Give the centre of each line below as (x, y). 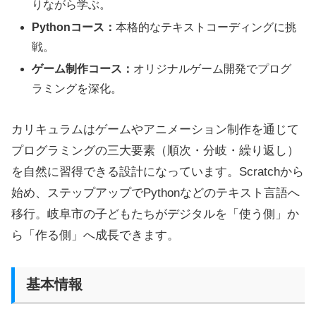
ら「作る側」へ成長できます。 (95, 235)
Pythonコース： (74, 27)
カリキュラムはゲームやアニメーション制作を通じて (155, 129)
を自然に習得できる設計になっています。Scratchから (158, 171)
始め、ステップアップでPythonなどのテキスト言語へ (156, 193)
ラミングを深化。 (77, 88)
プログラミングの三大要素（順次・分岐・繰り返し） (155, 150)
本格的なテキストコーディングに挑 (206, 27)
